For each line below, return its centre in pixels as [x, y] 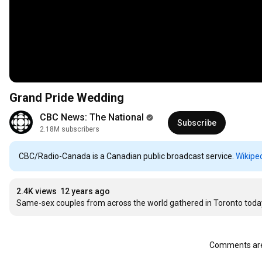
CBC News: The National [92, 118]
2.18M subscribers [70, 130]
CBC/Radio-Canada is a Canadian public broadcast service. [126, 156]
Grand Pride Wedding [67, 98]
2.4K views [37, 192]
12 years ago [85, 192]
